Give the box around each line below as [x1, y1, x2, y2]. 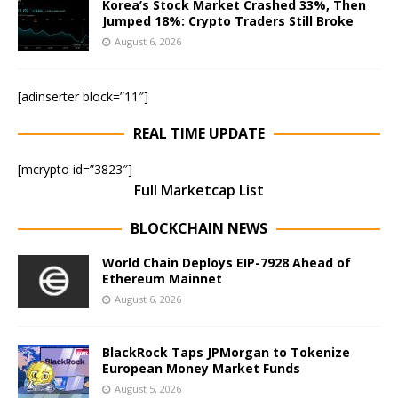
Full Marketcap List [134, 180, 264, 201]
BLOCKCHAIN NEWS [131, 219, 267, 239]
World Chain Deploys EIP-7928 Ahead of [102, 254, 351, 272]
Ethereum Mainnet [102, 270, 222, 288]
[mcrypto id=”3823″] [18, 161, 132, 179]
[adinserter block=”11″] [18, 88, 148, 106]
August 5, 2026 [115, 382, 181, 396]
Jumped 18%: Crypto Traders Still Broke [102, 12, 354, 30]
